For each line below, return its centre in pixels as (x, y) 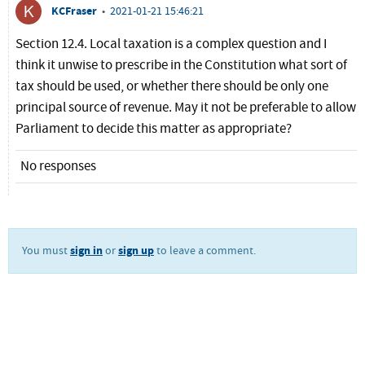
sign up (136, 251)
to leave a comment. (205, 251)
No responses (58, 167)
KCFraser (74, 11)
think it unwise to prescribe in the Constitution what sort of (181, 66)
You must (46, 251)
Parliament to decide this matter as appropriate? (154, 130)
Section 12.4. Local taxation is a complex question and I (171, 45)
